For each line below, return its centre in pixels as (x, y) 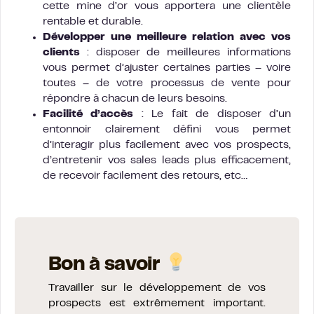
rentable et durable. (93, 22)
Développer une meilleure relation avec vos (167, 37)
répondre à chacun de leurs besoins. (135, 99)
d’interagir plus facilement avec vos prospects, (167, 145)
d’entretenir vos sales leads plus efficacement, (167, 161)
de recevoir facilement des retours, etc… (145, 176)
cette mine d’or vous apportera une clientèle (167, 7)
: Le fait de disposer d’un (212, 115)
